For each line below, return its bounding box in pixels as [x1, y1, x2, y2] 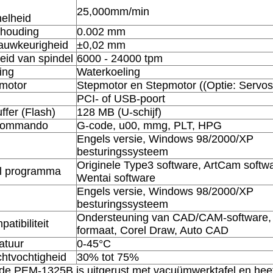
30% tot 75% [77, 250, 139, 263]
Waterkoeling [77, 65, 140, 78]
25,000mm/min [77, 5, 149, 18]
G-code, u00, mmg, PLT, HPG [77, 119, 222, 132]
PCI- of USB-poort [77, 92, 165, 105]
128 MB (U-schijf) [77, 105, 161, 118]
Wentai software [77, 171, 155, 184]
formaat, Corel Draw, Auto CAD [77, 224, 229, 236]
